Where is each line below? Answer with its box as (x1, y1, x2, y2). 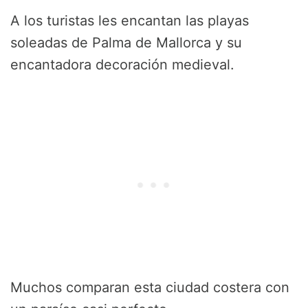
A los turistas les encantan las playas (10, 12, 249, 30)
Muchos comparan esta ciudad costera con (10, 279, 289, 296)
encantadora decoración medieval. (10, 56, 234, 74)
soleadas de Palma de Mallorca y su (10, 34, 242, 52)
